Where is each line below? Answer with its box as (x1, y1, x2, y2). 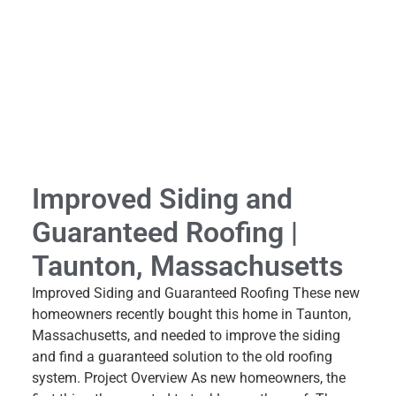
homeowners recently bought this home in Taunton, (32, 305, 351, 323)
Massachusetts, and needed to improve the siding (32, 326, 340, 344)
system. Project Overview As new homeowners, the (32, 369, 346, 386)
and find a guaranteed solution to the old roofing (32, 347, 332, 365)
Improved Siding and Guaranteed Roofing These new (32, 284, 360, 301)
